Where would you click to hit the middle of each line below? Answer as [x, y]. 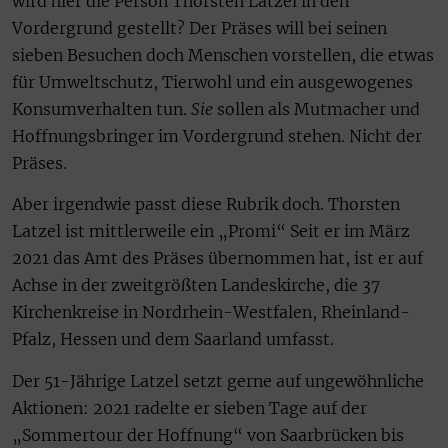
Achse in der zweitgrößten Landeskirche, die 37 [196, 285]
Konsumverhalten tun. [101, 108]
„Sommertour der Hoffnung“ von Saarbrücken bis [208, 434]
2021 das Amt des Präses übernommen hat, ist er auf [217, 258]
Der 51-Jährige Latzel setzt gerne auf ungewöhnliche [218, 380]
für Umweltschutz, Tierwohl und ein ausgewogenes [212, 81]
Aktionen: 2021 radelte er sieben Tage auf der [189, 407]
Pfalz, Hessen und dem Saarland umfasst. [175, 339]
